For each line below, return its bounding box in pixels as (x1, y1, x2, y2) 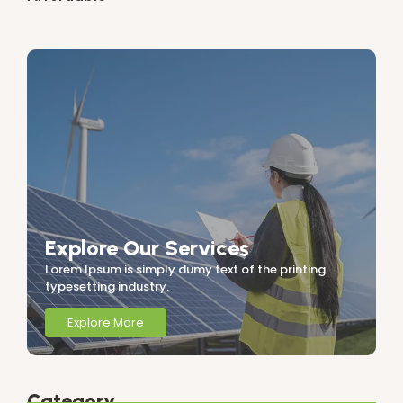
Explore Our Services (45, 234, 249, 261)
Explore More (67, 314, 144, 332)
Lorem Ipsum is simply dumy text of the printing (45, 260, 326, 278)
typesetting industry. (45, 277, 169, 295)
